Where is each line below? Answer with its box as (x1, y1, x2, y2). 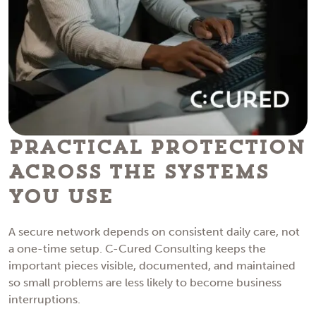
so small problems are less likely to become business (8, 276, 281, 290)
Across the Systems (8, 163, 269, 183)
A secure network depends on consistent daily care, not (8, 225, 300, 239)
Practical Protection (8, 138, 305, 158)
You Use (8, 188, 113, 207)
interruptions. (8, 293, 80, 307)
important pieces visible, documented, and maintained (8, 259, 296, 273)
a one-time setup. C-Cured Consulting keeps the (8, 242, 266, 256)
